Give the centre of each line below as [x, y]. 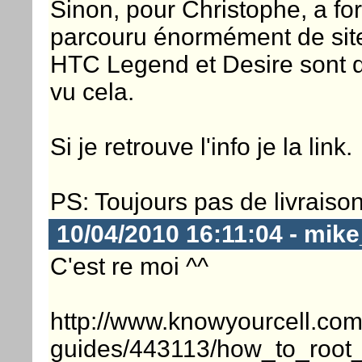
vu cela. [92, 91]
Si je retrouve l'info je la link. [201, 146]
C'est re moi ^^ [129, 266]
